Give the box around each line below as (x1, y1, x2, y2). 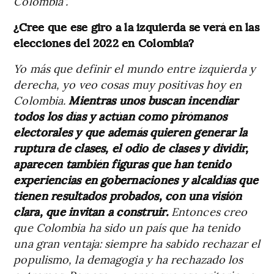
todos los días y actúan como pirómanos (13, 108, 228, 124)
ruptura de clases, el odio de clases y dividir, (13, 139, 249, 155)
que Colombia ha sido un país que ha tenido (13, 219, 241, 235)
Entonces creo (168, 203, 248, 219)
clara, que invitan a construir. (13, 203, 168, 219)
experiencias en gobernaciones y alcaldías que (13, 171, 259, 187)
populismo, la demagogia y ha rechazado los (13, 251, 243, 267)
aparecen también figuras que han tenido (13, 155, 231, 171)
